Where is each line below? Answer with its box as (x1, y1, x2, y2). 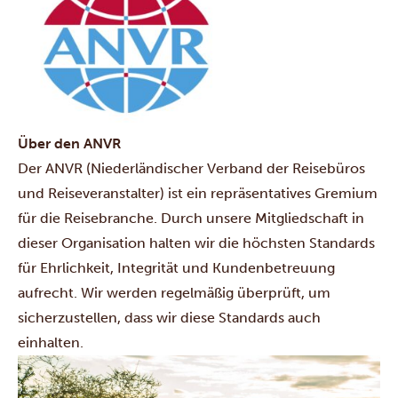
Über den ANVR (18, 134, 122, 152)
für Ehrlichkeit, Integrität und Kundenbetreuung (18, 259, 335, 276)
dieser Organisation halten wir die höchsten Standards (18, 234, 375, 251)
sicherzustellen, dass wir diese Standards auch (18, 308, 321, 326)
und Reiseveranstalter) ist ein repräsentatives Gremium (18, 184, 378, 202)
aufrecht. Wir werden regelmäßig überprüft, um (18, 283, 330, 301)
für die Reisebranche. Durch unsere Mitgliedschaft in (18, 209, 364, 227)
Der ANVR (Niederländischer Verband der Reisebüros (18, 159, 365, 177)
